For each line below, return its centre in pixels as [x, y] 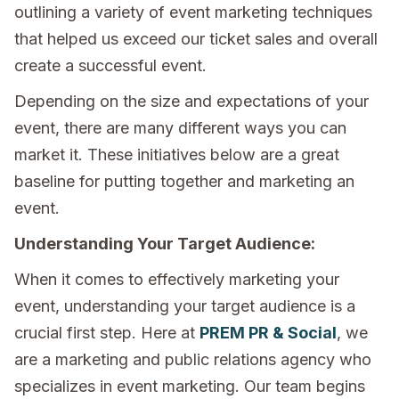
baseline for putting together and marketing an [184, 182]
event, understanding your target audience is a [185, 306]
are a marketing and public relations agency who [193, 360]
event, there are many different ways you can [180, 128]
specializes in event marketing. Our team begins [190, 387]
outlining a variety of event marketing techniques [193, 12]
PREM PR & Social [268, 333]
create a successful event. [113, 66]
